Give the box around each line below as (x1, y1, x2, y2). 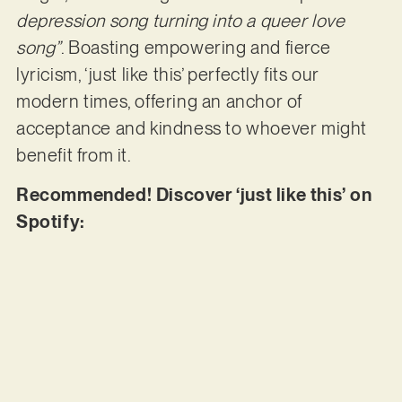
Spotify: (15, 211, 90, 233)
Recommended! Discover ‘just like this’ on (15, 184, 372, 206)
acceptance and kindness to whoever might (15, 117, 367, 139)
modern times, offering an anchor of (15, 90, 302, 112)
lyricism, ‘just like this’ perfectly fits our (15, 63, 319, 85)
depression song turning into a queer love (15, 9, 345, 31)
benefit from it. (15, 144, 132, 166)
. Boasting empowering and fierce (60, 36, 331, 58)
